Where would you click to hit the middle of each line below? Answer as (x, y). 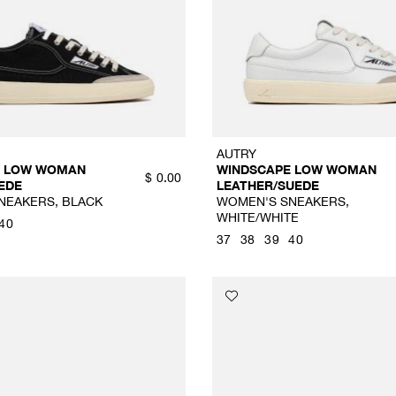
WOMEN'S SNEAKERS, (282, 201)
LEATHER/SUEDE (267, 185)
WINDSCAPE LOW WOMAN (296, 169)
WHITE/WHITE (257, 217)
